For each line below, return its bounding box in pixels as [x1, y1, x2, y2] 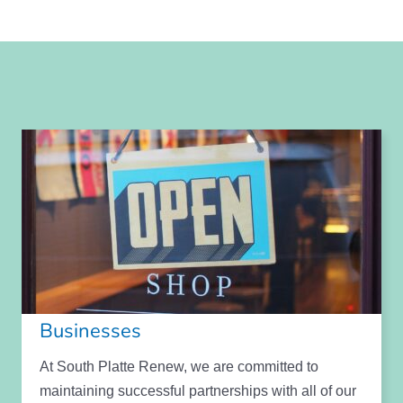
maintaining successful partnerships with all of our [39, 382, 356, 399]
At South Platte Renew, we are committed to [39, 358, 318, 374]
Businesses [39, 317, 141, 345]
